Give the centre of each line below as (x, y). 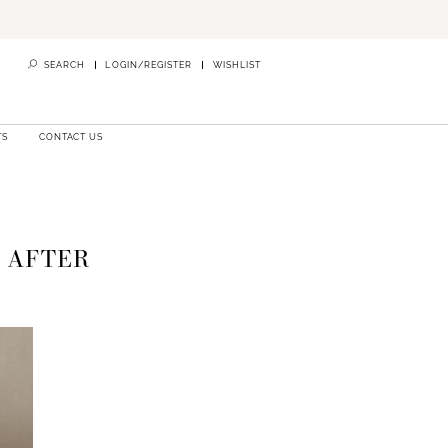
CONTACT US (71, 136)
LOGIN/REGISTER (149, 65)
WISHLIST (236, 65)
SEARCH (64, 65)
